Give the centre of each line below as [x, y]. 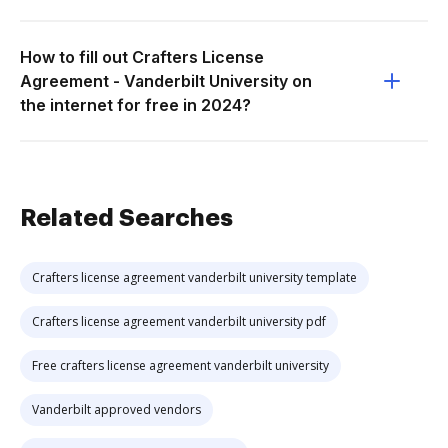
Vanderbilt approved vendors [116, 409]
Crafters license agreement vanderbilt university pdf [179, 321]
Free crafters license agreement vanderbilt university [180, 365]
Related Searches [126, 218]
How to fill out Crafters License [142, 57]
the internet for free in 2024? [135, 105]
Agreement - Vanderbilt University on [166, 81]
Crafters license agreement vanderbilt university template [194, 277]
